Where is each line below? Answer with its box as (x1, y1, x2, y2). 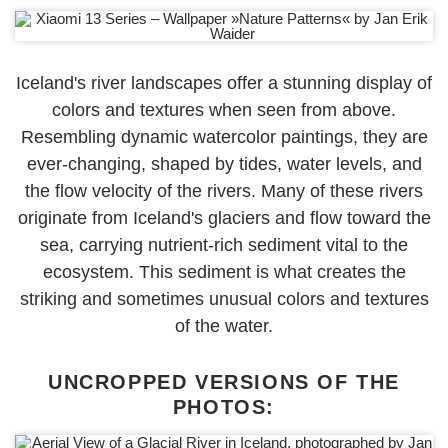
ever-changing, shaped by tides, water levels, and (26, 153, 422, 174)
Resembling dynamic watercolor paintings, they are (20, 126, 428, 147)
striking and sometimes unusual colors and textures (19, 288, 429, 309)
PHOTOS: (172, 395, 276, 418)
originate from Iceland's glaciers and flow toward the (17, 207, 431, 228)
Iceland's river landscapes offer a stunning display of (16, 72, 432, 93)
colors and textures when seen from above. (52, 99, 396, 120)
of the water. (175, 315, 273, 336)
